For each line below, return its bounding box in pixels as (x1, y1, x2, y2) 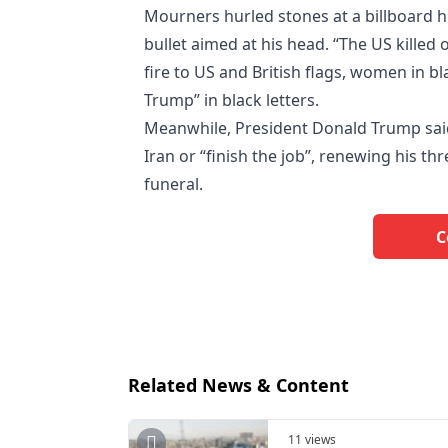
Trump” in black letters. (144, 89, 319, 111)
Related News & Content (128, 373, 349, 397)
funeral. (144, 173, 203, 195)
